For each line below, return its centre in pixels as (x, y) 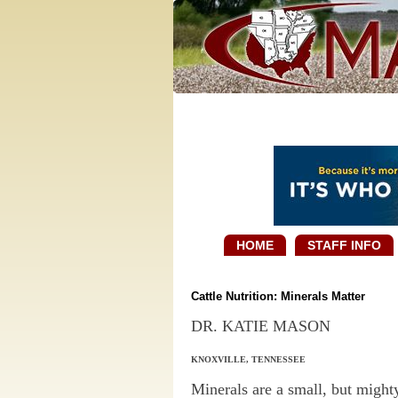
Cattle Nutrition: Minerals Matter (278, 297)
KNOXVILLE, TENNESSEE (249, 360)
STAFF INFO (344, 245)
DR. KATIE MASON (263, 326)
